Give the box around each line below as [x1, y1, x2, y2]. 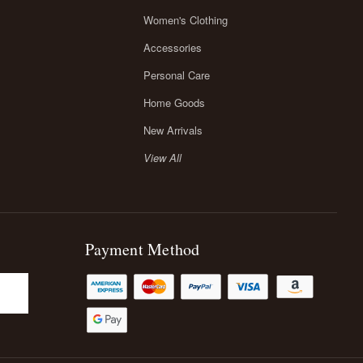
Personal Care [143, 66, 210, 83]
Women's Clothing [143, 11, 228, 28]
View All [143, 149, 181, 165]
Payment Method [85, 237, 200, 260]
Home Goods [143, 94, 205, 110]
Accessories [143, 39, 202, 55]
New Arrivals [143, 122, 203, 138]
